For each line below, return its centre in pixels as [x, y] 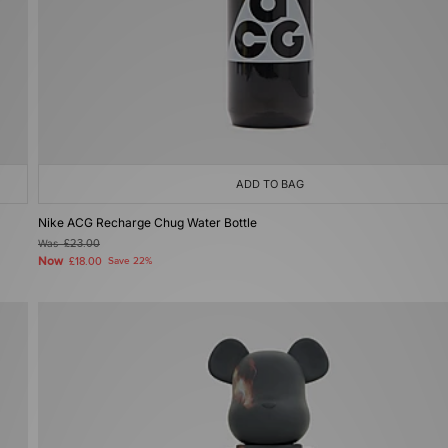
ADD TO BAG [270, 184]
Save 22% [130, 261]
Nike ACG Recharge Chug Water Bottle [147, 222]
